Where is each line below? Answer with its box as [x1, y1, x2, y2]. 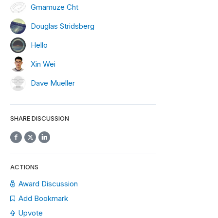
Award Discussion [18, 179, 78, 188]
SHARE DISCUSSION [10, 114, 69, 122]
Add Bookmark [18, 194, 68, 203]
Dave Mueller [31, 78, 75, 88]
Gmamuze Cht [31, 2, 78, 12]
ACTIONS [10, 163, 38, 171]
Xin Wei [31, 59, 55, 69]
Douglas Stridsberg [31, 21, 94, 31]
